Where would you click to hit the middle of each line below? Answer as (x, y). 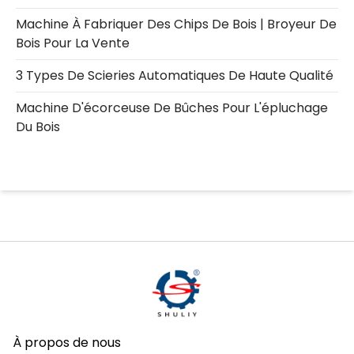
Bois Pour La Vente (73, 43)
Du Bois (38, 126)
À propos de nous (67, 342)
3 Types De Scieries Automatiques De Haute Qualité (175, 75)
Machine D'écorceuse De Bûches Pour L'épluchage (172, 107)
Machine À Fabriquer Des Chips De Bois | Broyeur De (176, 24)
